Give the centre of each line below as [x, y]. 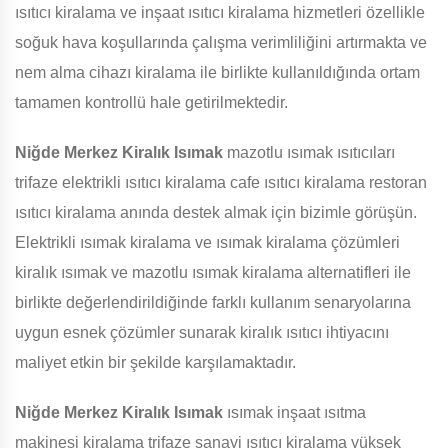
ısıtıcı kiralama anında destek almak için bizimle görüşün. [216, 213]
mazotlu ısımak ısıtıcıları [309, 153]
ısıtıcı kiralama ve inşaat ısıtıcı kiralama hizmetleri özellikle [220, 13]
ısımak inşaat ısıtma [294, 413]
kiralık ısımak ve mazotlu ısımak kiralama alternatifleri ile [213, 273]
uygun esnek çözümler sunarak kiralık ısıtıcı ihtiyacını [202, 333]
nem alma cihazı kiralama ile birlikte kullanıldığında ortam [217, 73]
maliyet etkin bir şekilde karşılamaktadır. [155, 363]
